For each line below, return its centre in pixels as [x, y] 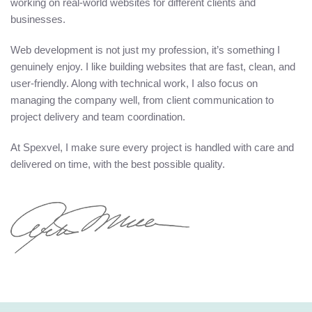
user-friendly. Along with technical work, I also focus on [134, 84]
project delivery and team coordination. [98, 117]
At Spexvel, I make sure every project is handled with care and [152, 148]
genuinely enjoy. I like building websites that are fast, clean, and [153, 67]
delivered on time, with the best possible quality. [118, 164]
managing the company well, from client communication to [142, 100]
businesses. [38, 19]
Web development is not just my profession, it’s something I [145, 50]
